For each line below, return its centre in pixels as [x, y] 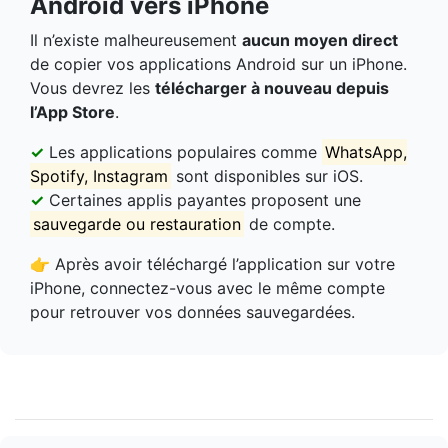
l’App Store [72, 112]
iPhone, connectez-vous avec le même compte [207, 288]
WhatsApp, [366, 152]
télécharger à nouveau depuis [272, 88]
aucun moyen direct [320, 40]
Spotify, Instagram [99, 176]
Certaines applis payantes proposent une [202, 200]
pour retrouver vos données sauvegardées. [192, 312]
